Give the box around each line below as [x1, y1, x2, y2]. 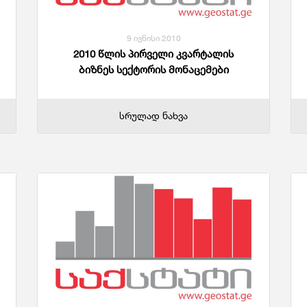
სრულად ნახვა [119, 109, 188, 121]
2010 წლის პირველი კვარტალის [73, 47, 234, 60]
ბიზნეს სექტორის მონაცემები [78, 62, 229, 76]
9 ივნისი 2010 [126, 32, 181, 43]
